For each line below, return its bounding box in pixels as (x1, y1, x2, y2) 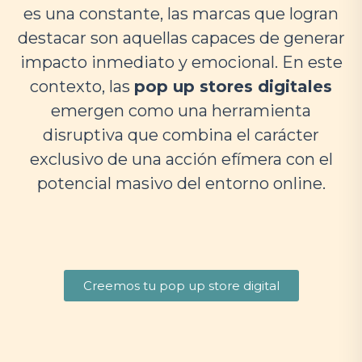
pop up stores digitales (134, 77, 332, 96)
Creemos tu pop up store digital (82, 277, 280, 293)
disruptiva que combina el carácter (43, 125, 319, 145)
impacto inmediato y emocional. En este (19, 53, 343, 72)
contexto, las (30, 77, 134, 96)
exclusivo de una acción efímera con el (29, 149, 333, 169)
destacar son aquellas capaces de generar (17, 28, 345, 48)
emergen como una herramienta (51, 101, 311, 120)
